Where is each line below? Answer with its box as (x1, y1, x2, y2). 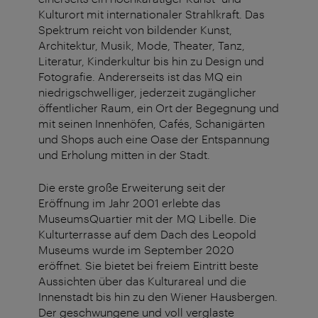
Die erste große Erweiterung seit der (38, 180, 226, 194)
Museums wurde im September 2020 (38, 243, 234, 257)
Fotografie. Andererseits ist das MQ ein (38, 70, 242, 84)
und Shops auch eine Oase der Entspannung (38, 132, 270, 146)
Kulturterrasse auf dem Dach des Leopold (38, 227, 256, 241)
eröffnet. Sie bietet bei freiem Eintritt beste (38, 258, 258, 273)
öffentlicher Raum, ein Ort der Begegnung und (38, 101, 279, 115)
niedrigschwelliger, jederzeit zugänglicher (38, 85, 256, 99)
